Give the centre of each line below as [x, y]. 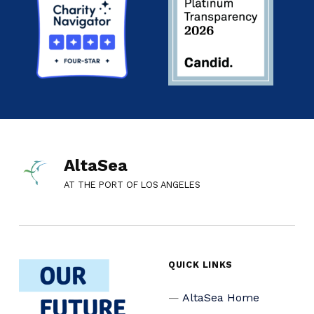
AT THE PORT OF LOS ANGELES [132, 184]
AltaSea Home [221, 297]
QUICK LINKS [201, 264]
